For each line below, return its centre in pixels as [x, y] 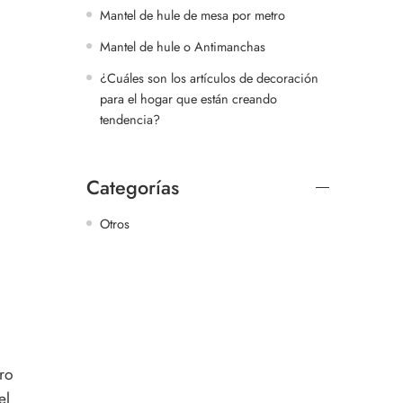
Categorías [133, 187]
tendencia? [130, 119]
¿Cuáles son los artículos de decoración [209, 77]
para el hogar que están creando [188, 98]
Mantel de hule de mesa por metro [193, 14]
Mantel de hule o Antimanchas [183, 46]
